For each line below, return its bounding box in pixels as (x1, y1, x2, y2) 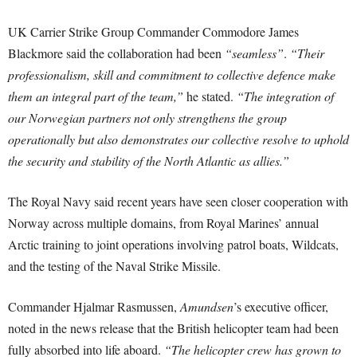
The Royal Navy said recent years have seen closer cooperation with (8, 193, 348, 210)
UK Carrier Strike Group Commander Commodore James (8, 23, 299, 41)
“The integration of (237, 88, 334, 105)
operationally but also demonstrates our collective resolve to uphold (8, 131, 349, 148)
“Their (290, 45, 324, 62)
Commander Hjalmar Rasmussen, (8, 298, 180, 316)
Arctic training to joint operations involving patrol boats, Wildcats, (8, 236, 339, 253)
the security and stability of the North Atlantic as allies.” (8, 152, 289, 170)
